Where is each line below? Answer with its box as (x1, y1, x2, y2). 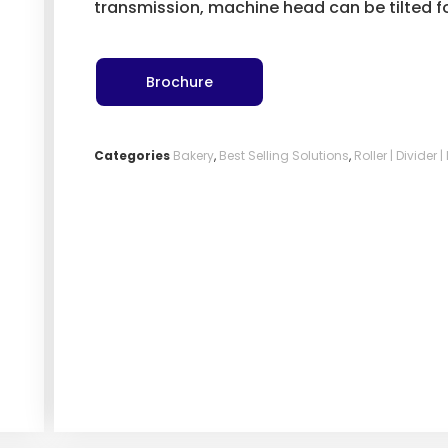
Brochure (145, 72, 213, 93)
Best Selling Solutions (218, 147, 349, 165)
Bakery (172, 147, 214, 165)
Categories (93, 147, 170, 165)
